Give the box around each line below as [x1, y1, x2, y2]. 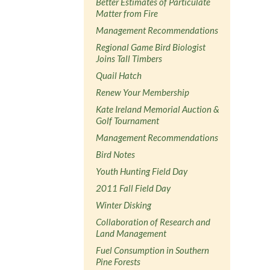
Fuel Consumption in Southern [96, 244, 210, 256]
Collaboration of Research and [96, 216, 211, 227]
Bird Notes [96, 148, 136, 160]
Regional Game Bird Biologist [96, 41, 206, 52]
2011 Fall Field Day [96, 182, 171, 193]
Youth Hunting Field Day [96, 165, 188, 177]
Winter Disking [96, 199, 152, 210]
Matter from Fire [96, 7, 159, 19]
